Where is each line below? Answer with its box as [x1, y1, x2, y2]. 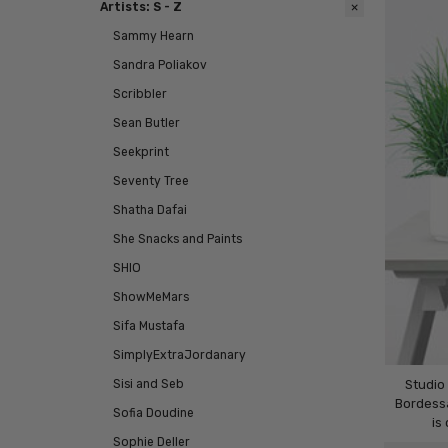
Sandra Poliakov [113, 58, 207, 73]
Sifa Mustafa [113, 319, 185, 334]
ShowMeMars [113, 290, 189, 305]
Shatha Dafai [113, 203, 187, 218]
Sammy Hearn [113, 29, 194, 44]
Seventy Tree [113, 174, 189, 189]
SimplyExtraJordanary [113, 348, 246, 363]
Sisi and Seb [113, 377, 184, 392]
